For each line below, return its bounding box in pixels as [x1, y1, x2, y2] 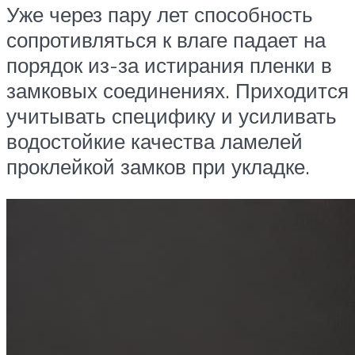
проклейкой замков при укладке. [6, 153, 310, 179]
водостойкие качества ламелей [6, 128, 303, 154]
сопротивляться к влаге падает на [6, 26, 326, 52]
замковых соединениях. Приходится [6, 77, 349, 103]
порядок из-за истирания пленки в [6, 52, 332, 78]
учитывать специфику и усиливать [6, 102, 337, 128]
